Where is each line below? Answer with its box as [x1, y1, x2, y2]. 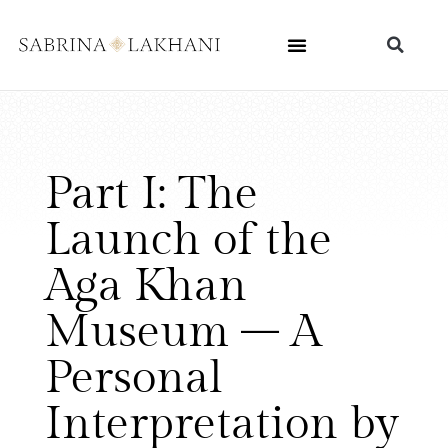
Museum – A [45, 305, 321, 359]
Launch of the [45, 213, 332, 267]
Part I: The [45, 167, 258, 221]
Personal [45, 351, 223, 405]
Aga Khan [45, 259, 247, 313]
